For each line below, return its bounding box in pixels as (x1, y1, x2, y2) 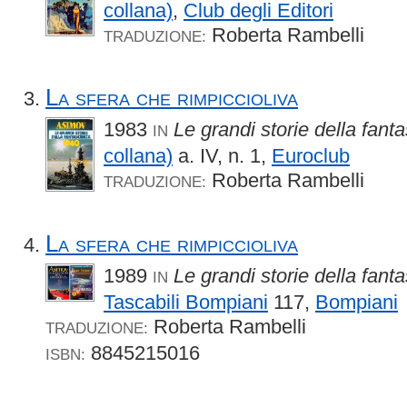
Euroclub (272, 144, 350, 168)
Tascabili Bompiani (104, 290, 268, 313)
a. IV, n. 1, (173, 144, 272, 168)
